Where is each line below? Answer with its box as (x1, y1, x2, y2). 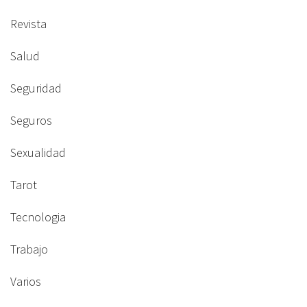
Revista (10, 16, 47, 32)
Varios (10, 273, 41, 289)
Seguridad (10, 80, 62, 96)
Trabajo (10, 241, 48, 257)
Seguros (10, 112, 52, 128)
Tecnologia (10, 209, 66, 225)
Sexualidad (10, 145, 66, 160)
